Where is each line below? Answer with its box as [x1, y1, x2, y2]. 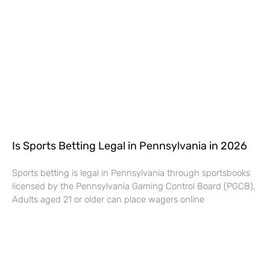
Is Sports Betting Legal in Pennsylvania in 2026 [12, 139, 247, 152]
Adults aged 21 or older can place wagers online [12, 193, 204, 205]
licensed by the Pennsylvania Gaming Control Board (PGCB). [12, 180, 256, 192]
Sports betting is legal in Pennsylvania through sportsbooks [12, 167, 250, 178]
